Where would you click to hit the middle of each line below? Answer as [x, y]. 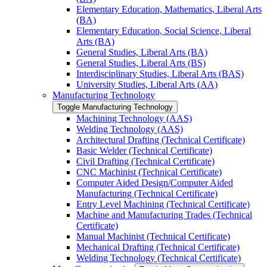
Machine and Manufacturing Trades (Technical [164, 215]
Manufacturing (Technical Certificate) [147, 193]
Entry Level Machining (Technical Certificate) [163, 204]
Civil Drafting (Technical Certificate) [145, 161]
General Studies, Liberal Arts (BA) [142, 52]
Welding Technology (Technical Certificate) [159, 258]
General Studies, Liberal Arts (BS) [141, 63]
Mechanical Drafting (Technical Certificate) [158, 247]
